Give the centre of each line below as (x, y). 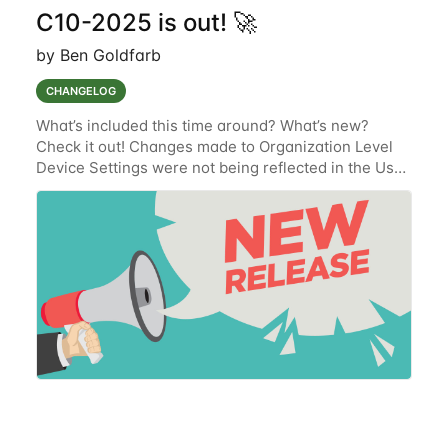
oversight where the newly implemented (178, 210)
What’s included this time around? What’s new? (202, 126)
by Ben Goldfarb (98, 55)
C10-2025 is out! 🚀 (146, 23)
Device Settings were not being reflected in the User (222, 168)
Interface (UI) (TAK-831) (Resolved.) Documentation (218, 189)
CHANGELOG (80, 91)
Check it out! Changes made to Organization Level (214, 147)
